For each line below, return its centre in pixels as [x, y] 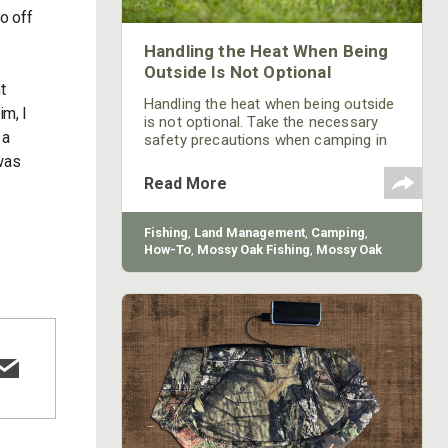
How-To [167, 249]
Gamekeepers [187, 266]
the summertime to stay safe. [244, 158]
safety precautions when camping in [265, 140]
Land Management [249, 232]
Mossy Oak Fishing [253, 249]
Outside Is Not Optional [237, 72]
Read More [185, 183]
